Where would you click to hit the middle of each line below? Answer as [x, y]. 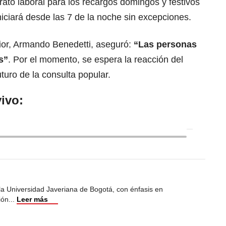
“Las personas [165, 45]
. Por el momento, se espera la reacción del [96, 60]
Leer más [32, 200]
